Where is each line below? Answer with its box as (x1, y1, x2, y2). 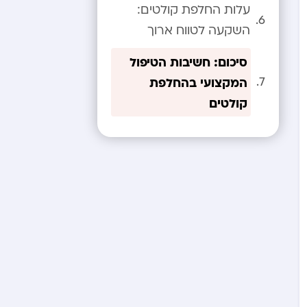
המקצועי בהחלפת (149, 73, 247, 91)
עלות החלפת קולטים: (137, 2, 250, 18)
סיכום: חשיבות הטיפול (130, 53, 247, 71)
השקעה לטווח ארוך (147, 23, 250, 38)
